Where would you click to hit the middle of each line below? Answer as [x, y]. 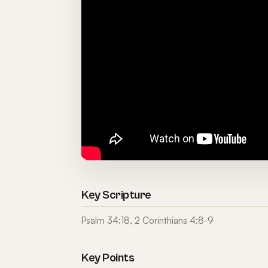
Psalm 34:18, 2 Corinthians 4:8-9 [147, 220]
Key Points [108, 258]
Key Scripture [116, 195]
